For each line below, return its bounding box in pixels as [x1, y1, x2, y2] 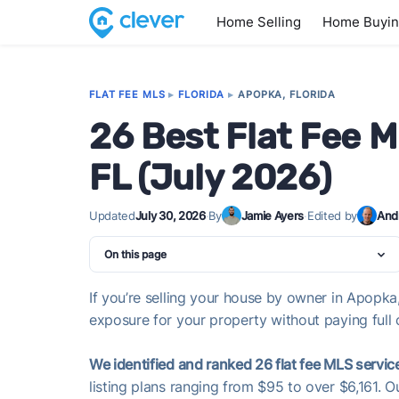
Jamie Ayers [240, 208, 305, 223]
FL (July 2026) [89, 157, 331, 199]
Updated [89, 208, 135, 223]
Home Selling [216, 13, 301, 30]
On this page [104, 248, 167, 261]
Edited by [306, 208, 357, 223]
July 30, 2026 [134, 208, 206, 223]
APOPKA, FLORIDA [238, 88, 337, 101]
